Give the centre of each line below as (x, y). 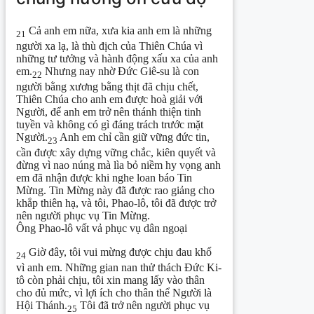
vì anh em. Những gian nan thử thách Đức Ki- (119, 268)
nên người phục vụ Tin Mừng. (83, 216)
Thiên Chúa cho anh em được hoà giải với (109, 99)
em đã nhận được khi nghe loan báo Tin (104, 178)
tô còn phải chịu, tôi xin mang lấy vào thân (110, 280)
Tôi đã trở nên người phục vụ (143, 306)
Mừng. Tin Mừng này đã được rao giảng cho (115, 191)
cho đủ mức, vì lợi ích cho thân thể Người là (114, 293)
